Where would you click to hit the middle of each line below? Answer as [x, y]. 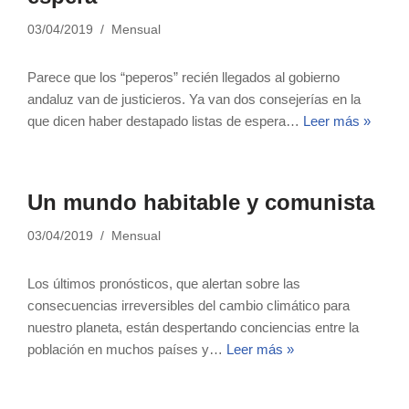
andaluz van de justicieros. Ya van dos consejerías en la [194, 99]
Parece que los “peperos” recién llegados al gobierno [184, 77]
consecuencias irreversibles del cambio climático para [189, 305]
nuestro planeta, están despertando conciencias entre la [193, 327]
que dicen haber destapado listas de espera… [165, 121]
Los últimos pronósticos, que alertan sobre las [164, 283]
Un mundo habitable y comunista [201, 202]
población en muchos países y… [127, 349]
